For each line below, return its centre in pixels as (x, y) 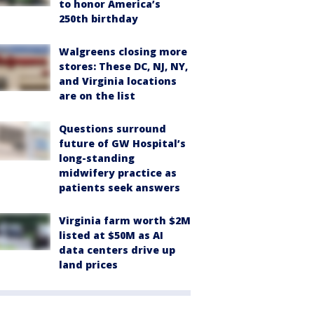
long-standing (97, 158)
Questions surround (112, 129)
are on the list (97, 96)
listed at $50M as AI (111, 235)
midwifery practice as (118, 173)
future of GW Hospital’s (122, 143)
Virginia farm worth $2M (125, 220)
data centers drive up (117, 250)
